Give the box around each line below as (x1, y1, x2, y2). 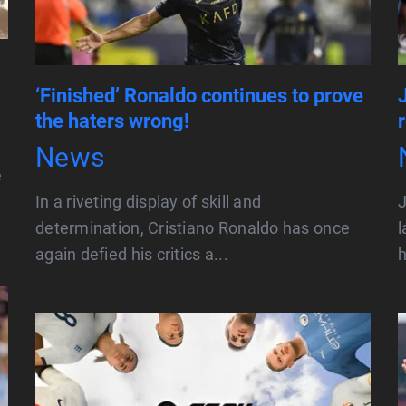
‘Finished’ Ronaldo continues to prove (35, 84, 363, 108)
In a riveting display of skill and (35, 192, 262, 212)
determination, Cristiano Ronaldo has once (35, 218, 351, 238)
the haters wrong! (35, 110, 189, 133)
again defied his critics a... (35, 245, 228, 265)
